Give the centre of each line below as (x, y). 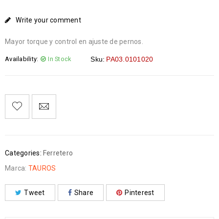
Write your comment (48, 20)
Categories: (23, 153)
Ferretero (58, 153)
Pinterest (140, 193)
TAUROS (42, 168)
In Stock (60, 59)
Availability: (22, 59)
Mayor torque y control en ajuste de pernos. (74, 42)
